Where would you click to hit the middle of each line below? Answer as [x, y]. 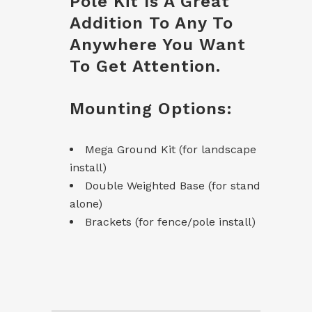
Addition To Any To [151, 23]
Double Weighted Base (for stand [173, 186]
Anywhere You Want [158, 45]
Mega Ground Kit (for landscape [171, 149]
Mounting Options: [151, 109]
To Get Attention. [145, 66]
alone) [86, 204]
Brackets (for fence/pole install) [170, 222]
